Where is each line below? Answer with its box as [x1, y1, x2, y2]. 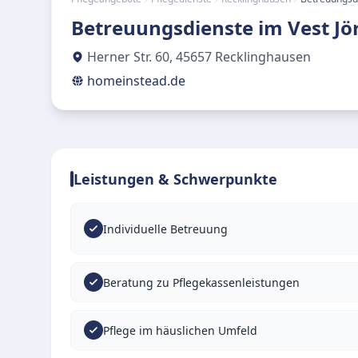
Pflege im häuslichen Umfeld [103, 322, 257, 338]
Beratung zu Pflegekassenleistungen [103, 274, 300, 290]
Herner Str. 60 [87, 48, 169, 66]
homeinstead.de [87, 72, 185, 89]
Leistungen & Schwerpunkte [74, 169, 277, 189]
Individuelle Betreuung [103, 221, 228, 237]
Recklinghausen [215, 48, 311, 66]
